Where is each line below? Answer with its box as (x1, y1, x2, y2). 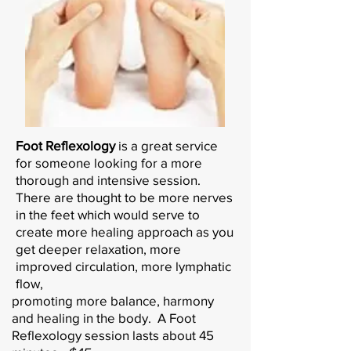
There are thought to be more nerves (16, 189, 233, 204)
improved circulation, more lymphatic (16, 258, 231, 273)
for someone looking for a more (16, 154, 202, 170)
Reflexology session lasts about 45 (12, 327, 214, 342)
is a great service (115, 137, 218, 153)
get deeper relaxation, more (16, 241, 181, 256)
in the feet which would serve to (16, 206, 200, 222)
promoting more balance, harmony (12, 292, 214, 308)
